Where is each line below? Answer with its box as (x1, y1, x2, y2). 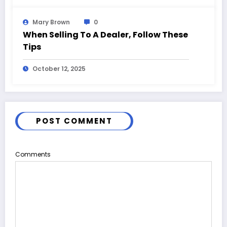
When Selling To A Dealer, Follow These (23, 28, 188, 41)
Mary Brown (32, 17, 70, 26)
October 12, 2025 (32, 64, 86, 73)
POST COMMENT (36, 115, 112, 126)
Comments (15, 149, 51, 159)
